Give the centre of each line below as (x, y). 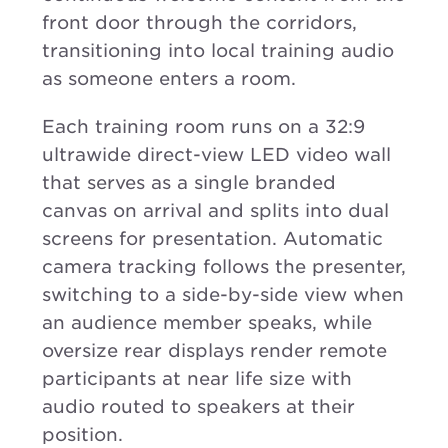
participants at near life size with (197, 378)
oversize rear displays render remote (214, 350)
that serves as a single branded (189, 182)
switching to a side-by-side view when (223, 294)
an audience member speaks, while (207, 322)
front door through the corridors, (199, 22)
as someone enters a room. (169, 78)
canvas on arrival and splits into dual (215, 210)
